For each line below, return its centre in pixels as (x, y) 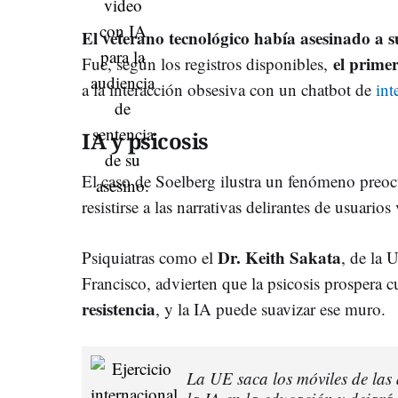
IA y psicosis (145, 140)
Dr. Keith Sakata (279, 257)
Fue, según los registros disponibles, (207, 63)
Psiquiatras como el (150, 257)
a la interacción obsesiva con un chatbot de (229, 89)
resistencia (119, 308)
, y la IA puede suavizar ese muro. (271, 308)
